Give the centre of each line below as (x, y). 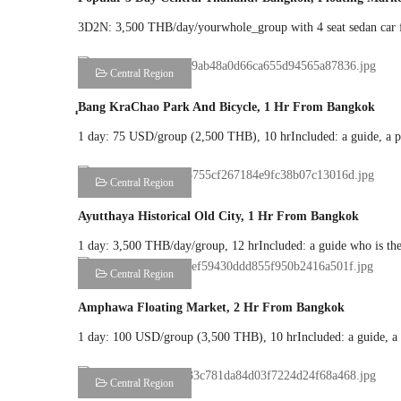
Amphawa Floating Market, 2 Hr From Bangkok (211, 307)
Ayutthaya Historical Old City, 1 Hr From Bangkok (218, 217)
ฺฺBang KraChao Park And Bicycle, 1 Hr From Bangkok (226, 107)
